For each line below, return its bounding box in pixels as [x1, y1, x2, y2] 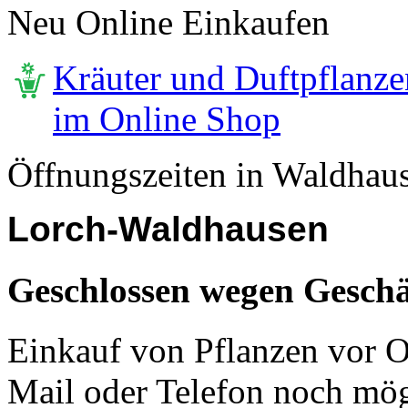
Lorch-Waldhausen [7, 209, 329, 250]
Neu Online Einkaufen [7, 3, 330, 43]
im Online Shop [53, 99, 280, 139]
